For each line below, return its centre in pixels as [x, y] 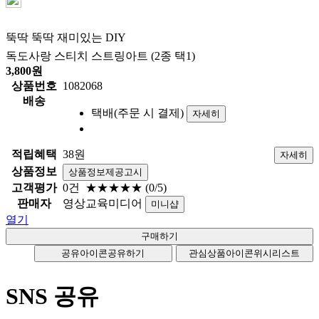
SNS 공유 [52, 296]
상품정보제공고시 [105, 172]
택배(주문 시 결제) [137, 113]
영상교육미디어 [104, 203]
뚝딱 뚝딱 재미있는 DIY [66, 37]
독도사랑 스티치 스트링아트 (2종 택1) [100, 56]
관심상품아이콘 [221, 253]
